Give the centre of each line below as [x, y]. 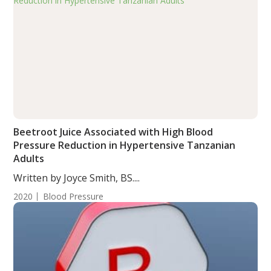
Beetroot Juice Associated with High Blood [113, 132]
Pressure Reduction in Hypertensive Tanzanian [125, 145]
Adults [29, 158]
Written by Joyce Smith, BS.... [77, 178]
